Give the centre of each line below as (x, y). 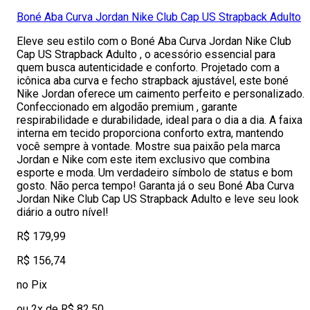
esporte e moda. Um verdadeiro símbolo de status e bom (155, 173)
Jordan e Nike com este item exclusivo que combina (143, 159)
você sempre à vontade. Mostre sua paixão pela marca (148, 146)
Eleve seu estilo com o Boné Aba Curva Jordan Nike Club (154, 41)
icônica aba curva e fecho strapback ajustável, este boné (153, 81)
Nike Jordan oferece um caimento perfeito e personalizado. (161, 94)
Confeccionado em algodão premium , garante (127, 107)
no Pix (32, 285)
